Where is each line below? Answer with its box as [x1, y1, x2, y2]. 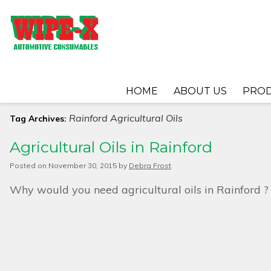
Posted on [10, 161, 47, 170]
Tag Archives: [10, 113, 69, 124]
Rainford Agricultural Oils [69, 112, 183, 124]
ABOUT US [173, 85, 227, 97]
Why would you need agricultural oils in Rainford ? [10, 183, 269, 197]
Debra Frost [129, 161, 171, 170]
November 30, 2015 [48, 161, 117, 170]
